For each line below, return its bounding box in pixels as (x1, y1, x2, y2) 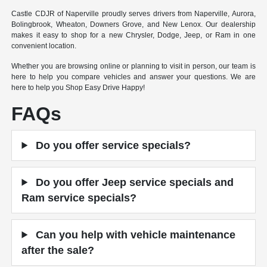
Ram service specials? (21, 191, 137, 204)
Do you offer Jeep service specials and (33, 176, 234, 188)
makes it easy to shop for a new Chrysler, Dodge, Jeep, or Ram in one (11, 30, 256, 39)
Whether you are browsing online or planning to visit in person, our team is (11, 61, 256, 70)
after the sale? (21, 244, 95, 256)
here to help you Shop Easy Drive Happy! (11, 83, 145, 92)
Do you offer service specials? (33, 139, 191, 151)
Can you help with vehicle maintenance (33, 228, 236, 241)
